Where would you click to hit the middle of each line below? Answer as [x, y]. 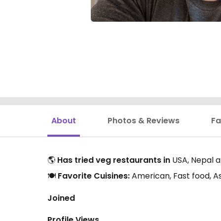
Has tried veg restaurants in [114, 160]
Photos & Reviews [144, 121]
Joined [61, 198]
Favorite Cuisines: [94, 176]
